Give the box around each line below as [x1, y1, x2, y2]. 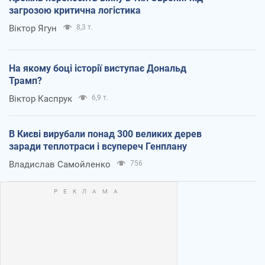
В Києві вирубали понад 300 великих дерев [9, 128, 202, 140]
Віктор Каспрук [9, 93, 72, 105]
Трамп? [9, 75, 42, 87]
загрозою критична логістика [9, 5, 141, 17]
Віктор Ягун [9, 23, 57, 34]
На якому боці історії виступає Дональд [9, 63, 186, 75]
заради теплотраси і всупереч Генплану [9, 141, 187, 153]
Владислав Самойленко [9, 159, 111, 170]
